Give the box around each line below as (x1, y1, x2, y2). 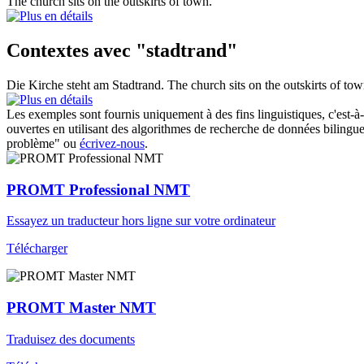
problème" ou (6, 136, 80, 150)
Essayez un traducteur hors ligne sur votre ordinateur (6, 214, 275, 228)
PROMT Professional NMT (6, 180, 190, 198)
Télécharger (6, 241, 67, 256)
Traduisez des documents (6, 331, 135, 346)
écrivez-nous (80, 136, 145, 150)
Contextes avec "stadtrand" (6, 39, 237, 61)
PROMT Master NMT (6, 298, 156, 316)
